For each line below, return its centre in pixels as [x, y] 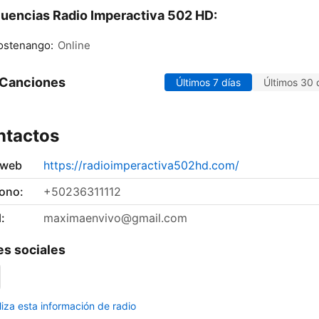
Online [74, 46]
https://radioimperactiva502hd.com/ [141, 166]
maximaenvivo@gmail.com [115, 218]
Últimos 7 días [208, 83]
